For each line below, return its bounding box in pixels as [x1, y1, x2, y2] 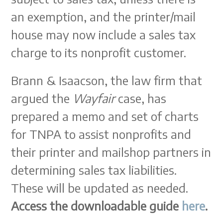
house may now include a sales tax [11, 27, 196, 42]
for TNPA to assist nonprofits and [11, 126, 192, 141]
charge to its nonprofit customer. [11, 45, 187, 60]
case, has [118, 91, 167, 106]
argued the [11, 91, 73, 106]
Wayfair [73, 91, 118, 106]
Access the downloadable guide [11, 198, 179, 213]
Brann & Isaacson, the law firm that [11, 73, 203, 88]
